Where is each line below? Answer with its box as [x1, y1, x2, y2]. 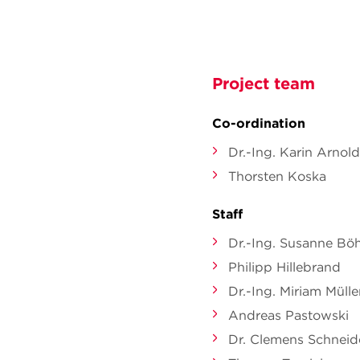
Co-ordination [212, 115, 305, 131]
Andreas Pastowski [228, 307, 349, 323]
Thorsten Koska [228, 168, 326, 184]
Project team [212, 73, 315, 93]
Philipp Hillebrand [228, 259, 341, 275]
